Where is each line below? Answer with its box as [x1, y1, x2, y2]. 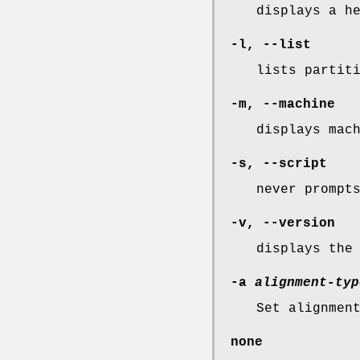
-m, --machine [231, 97, 335, 112]
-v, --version [231, 216, 335, 231]
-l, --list [231, 38, 311, 53]
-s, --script [231, 157, 327, 172]
